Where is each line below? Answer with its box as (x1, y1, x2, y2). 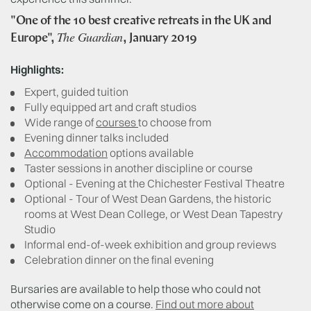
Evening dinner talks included (24, 131, 169, 145)
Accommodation (24, 146, 108, 160)
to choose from (138, 115, 212, 130)
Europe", (10, 31, 57, 45)
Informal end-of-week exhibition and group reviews (24, 237, 276, 252)
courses (96, 115, 138, 130)
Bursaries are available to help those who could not (10, 282, 261, 296)
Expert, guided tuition (24, 85, 128, 99)
